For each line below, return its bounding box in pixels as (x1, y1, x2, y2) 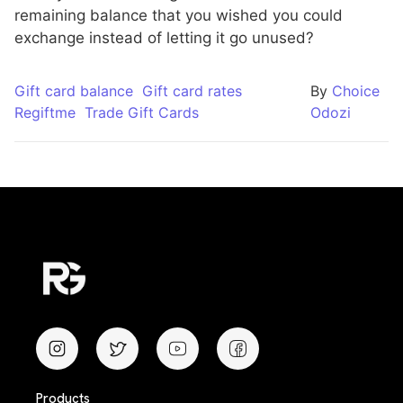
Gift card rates (142, 82, 242, 101)
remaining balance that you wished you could (14, 5, 343, 24)
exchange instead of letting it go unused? (14, 28, 314, 47)
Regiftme (14, 103, 76, 122)
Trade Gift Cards (85, 103, 199, 122)
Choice (331, 82, 380, 101)
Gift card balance (14, 82, 133, 101)
